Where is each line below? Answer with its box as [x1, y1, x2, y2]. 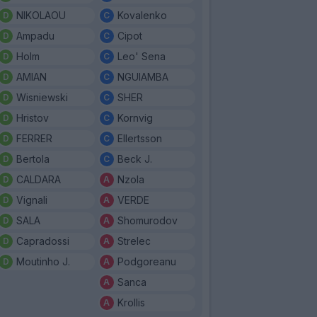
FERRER [16, 132, 52, 144]
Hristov [16, 111, 49, 124]
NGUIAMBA [117, 70, 168, 83]
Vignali [16, 193, 47, 206]
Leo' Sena [117, 50, 166, 62]
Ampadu [16, 29, 54, 42]
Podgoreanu [117, 255, 176, 267]
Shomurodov [117, 214, 178, 226]
